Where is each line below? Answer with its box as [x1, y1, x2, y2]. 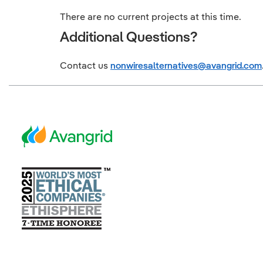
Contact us [60, 59, 110, 71]
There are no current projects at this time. [60, 11, 241, 22]
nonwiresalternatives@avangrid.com [110, 59, 262, 71]
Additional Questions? [60, 28, 197, 45]
